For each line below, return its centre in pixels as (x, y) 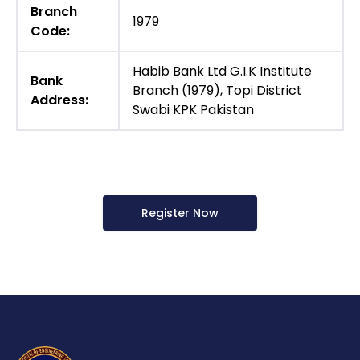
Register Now (180, 213)
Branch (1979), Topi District (217, 91)
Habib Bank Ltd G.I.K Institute (222, 72)
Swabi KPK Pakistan (193, 110)
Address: (59, 100)
